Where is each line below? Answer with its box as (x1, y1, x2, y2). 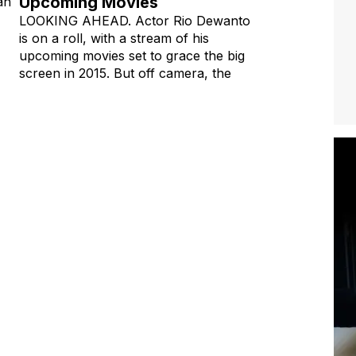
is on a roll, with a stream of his (19, 29, 209, 46)
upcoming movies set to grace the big (19, 47, 245, 64)
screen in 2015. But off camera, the (19, 64, 231, 81)
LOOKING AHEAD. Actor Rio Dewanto (19, 12, 250, 29)
